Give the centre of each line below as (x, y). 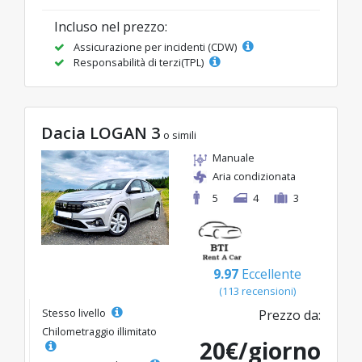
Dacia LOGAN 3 (101, 133)
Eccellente (271, 274)
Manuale (234, 158)
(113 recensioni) (257, 291)
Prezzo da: (290, 316)
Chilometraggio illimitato (99, 332)
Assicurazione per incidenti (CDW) (155, 47)
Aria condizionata (254, 177)
